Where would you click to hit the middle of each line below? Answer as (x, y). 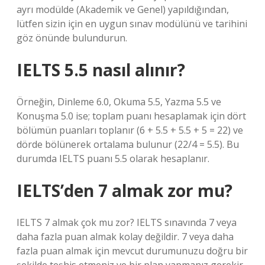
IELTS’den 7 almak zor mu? (125, 190)
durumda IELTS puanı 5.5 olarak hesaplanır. (113, 159)
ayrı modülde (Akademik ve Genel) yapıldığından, (123, 9)
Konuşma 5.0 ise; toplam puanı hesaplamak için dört (131, 116)
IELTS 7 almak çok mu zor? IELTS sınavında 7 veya (127, 222)
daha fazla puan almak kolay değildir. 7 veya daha (125, 237)
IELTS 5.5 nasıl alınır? (101, 70)
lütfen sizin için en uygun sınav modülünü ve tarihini (132, 24)
